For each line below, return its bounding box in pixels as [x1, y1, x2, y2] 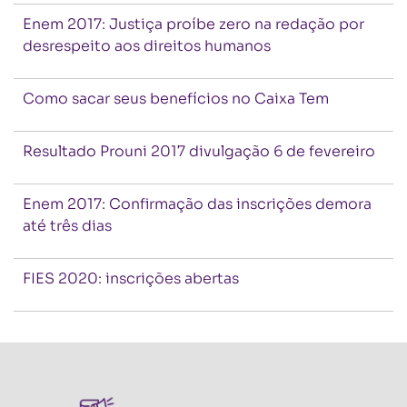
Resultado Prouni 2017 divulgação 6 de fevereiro [23, 142, 375, 161]
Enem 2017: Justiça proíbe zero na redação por [23, 15, 364, 34]
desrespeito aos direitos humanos [23, 36, 271, 55]
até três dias [23, 216, 112, 235]
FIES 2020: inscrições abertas [23, 269, 239, 288]
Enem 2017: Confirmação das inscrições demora [23, 194, 372, 213]
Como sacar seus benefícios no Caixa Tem [23, 89, 329, 108]
